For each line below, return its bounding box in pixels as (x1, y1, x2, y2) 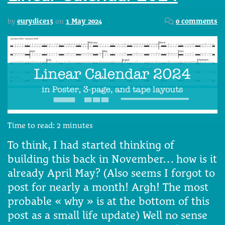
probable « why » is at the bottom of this (8, 194, 209, 207)
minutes (63, 120, 93, 130)
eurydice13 (17, 17, 53, 25)
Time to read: (8, 120, 57, 130)
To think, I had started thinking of (8, 138, 174, 151)
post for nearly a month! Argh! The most (8, 180, 208, 193)
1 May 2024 (66, 17, 102, 25)
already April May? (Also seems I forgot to (8, 166, 215, 179)
